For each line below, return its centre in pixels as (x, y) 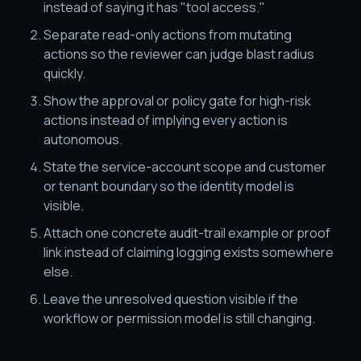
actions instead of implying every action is (166, 120)
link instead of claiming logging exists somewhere (189, 252)
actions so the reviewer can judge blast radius (179, 54)
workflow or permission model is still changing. (179, 318)
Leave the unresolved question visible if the (171, 299)
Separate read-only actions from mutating (168, 35)
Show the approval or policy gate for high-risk (177, 101)
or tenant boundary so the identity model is (169, 186)
